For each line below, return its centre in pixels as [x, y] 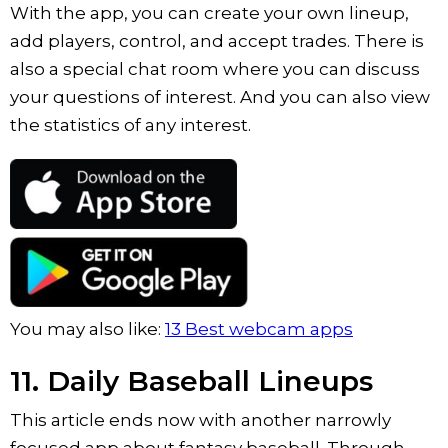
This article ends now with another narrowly [200, 419]
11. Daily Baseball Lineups [191, 380]
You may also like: [87, 328]
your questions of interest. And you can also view [220, 96]
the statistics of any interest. [130, 124]
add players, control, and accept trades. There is [217, 40]
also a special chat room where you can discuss [215, 68]
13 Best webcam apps [259, 328]
